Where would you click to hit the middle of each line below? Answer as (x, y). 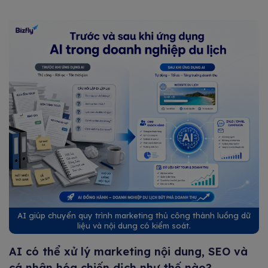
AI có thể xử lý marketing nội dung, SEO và (128, 251)
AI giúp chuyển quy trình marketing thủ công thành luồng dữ (134, 215)
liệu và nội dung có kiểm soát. (134, 225)
